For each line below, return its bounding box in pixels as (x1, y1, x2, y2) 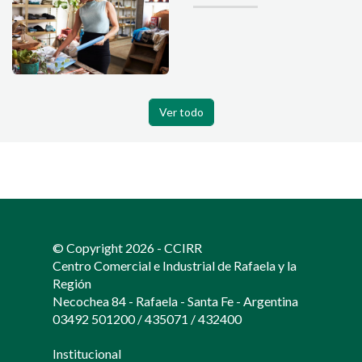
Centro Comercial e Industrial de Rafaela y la (53, 258, 297, 274)
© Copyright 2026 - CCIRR (53, 240, 202, 256)
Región (53, 276, 91, 292)
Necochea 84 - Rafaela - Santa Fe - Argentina (53, 293, 298, 309)
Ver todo (158, 105, 204, 120)
